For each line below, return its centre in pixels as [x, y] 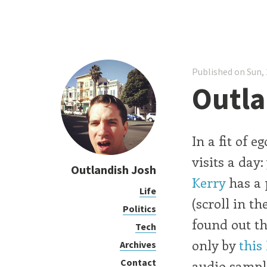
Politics [139, 208]
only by [215, 245]
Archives [138, 244]
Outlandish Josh [114, 170]
